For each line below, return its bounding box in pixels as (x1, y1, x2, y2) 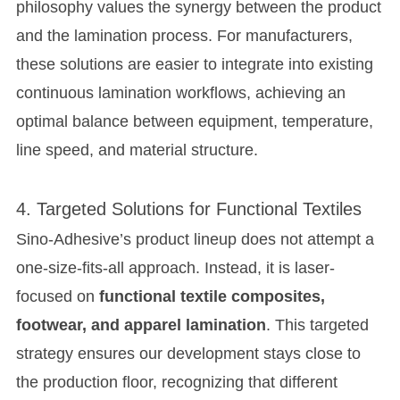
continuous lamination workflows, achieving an (15, 84, 346, 103)
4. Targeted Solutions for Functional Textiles (15, 199, 362, 220)
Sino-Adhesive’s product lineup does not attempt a (15, 230, 374, 249)
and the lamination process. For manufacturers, (15, 27, 353, 46)
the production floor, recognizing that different (15, 373, 337, 392)
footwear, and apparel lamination (15, 316, 266, 335)
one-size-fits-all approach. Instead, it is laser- (15, 259, 335, 278)
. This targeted (265, 316, 369, 335)
